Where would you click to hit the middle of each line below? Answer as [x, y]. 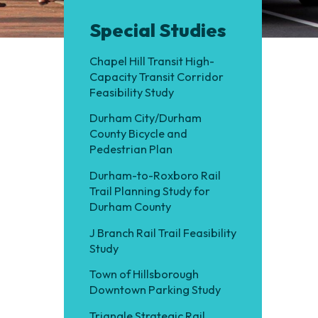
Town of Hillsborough [144, 274]
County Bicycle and [138, 134]
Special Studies [157, 29]
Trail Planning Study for [149, 191]
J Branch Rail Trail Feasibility [163, 232]
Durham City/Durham [145, 118]
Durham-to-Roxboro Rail [155, 175]
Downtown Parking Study [155, 290]
